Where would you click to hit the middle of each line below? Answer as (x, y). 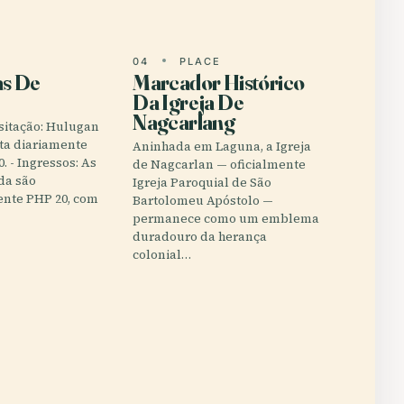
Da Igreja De (188, 102)
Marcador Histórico (219, 83)
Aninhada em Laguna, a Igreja (222, 147)
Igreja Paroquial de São (202, 183)
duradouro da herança (200, 237)
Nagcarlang (184, 122)
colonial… (162, 255)
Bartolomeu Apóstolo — (203, 201)
